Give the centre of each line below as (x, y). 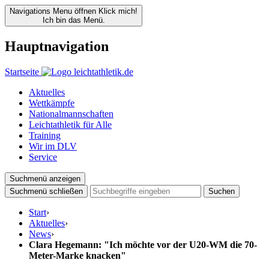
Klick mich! (118, 11)
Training (45, 135)
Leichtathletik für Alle (70, 124)
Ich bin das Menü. (74, 20)
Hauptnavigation (57, 46)
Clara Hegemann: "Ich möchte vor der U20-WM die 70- (143, 244)
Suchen (222, 191)
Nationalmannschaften (71, 113)
